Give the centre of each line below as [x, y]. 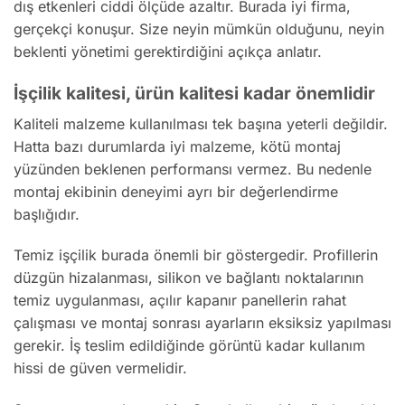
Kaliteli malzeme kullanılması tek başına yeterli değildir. [201, 123]
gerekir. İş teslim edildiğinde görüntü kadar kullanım [189, 346]
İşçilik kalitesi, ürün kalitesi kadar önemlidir [194, 93]
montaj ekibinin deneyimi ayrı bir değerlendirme [176, 191]
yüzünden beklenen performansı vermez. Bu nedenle [193, 169]
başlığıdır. [47, 214]
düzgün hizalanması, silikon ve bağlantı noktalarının [188, 278]
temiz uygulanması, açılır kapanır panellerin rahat [180, 301]
